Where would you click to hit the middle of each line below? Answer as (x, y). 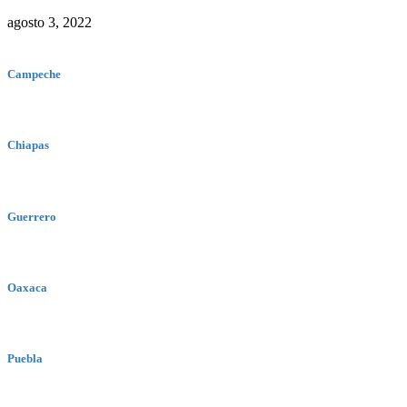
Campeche (34, 74)
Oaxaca (27, 288)
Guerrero (32, 216)
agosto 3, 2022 (50, 22)
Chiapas (28, 145)
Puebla (25, 359)
